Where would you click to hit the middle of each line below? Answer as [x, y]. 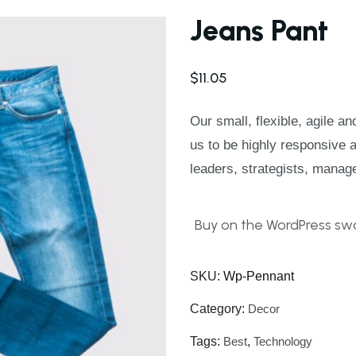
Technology [283, 342]
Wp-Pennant [259, 277]
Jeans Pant [259, 31]
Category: [219, 309]
